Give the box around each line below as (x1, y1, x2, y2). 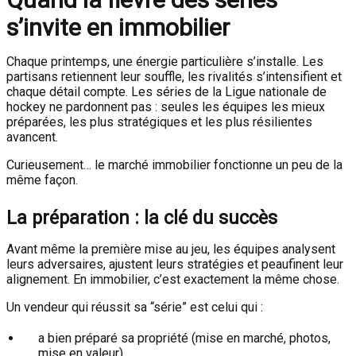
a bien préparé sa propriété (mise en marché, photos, (38, 331, 331, 346)
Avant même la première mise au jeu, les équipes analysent (6, 242, 335, 257)
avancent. (6, 130, 58, 145)
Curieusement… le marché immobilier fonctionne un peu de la (6, 157, 342, 172)
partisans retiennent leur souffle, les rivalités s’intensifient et (6, 69, 342, 84)
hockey (6, 99, 46, 114)
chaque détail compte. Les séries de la (6, 84, 225, 99)
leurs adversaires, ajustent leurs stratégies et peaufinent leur (6, 257, 343, 272)
